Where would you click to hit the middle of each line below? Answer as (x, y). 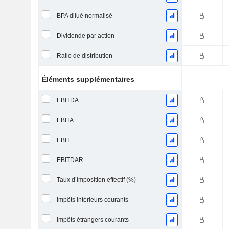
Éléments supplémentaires (88, 79)
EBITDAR (70, 160)
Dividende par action (85, 36)
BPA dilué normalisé (84, 16)
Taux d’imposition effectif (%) (96, 180)
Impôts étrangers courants (93, 220)
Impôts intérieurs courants (92, 200)
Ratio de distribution (84, 56)
